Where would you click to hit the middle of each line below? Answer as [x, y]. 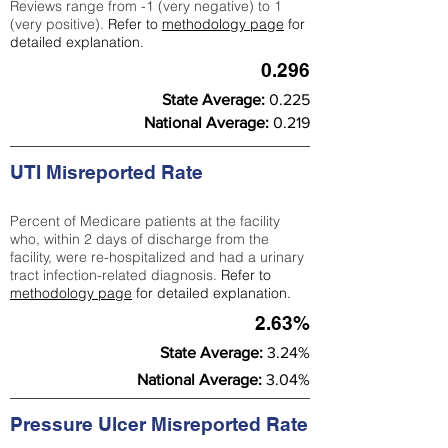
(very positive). [59, 24]
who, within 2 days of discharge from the [139, 239]
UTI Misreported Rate [106, 172]
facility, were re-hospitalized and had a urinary [157, 257]
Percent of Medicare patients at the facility [145, 221]
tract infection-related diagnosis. [115, 275]
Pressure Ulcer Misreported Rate [159, 424]
